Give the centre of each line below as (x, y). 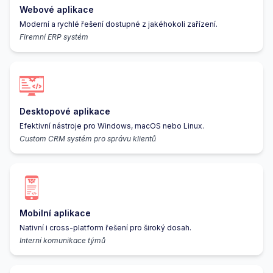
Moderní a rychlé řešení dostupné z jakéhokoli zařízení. (119, 24)
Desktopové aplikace (65, 111)
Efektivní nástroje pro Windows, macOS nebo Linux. (112, 126)
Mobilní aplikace (55, 213)
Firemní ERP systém (54, 37)
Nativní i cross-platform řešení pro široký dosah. (105, 227)
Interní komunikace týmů (62, 240)
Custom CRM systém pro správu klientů (88, 138)
